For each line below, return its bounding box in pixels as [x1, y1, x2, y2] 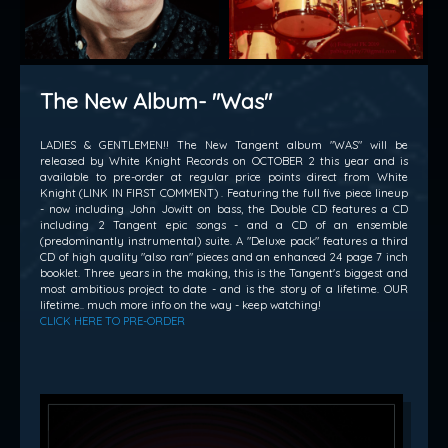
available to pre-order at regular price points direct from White [40, 170, 408, 185]
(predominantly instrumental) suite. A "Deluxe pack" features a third [40, 234, 408, 249]
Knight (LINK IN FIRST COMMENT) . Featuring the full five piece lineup [40, 186, 408, 201]
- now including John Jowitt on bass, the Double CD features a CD [40, 202, 408, 217]
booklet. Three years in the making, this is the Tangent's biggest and [40, 266, 408, 281]
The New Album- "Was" [40, 87, 272, 115]
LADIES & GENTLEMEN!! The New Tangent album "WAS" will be [40, 138, 408, 153]
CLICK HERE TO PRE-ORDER [40, 314, 185, 329]
